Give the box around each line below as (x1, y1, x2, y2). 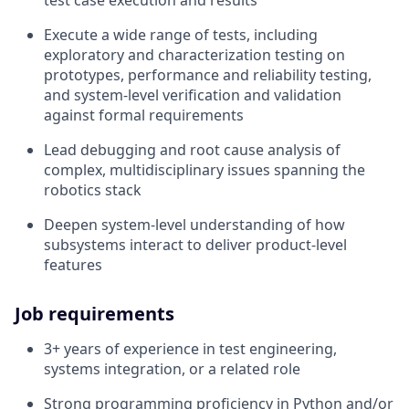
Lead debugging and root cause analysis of (44, 139, 341, 160)
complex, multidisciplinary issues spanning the (44, 159, 365, 180)
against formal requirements (44, 104, 244, 125)
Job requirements (15, 300, 174, 326)
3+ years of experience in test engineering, (44, 338, 337, 359)
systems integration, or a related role (44, 358, 300, 379)
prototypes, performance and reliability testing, (44, 64, 372, 85)
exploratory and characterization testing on (44, 44, 345, 65)
